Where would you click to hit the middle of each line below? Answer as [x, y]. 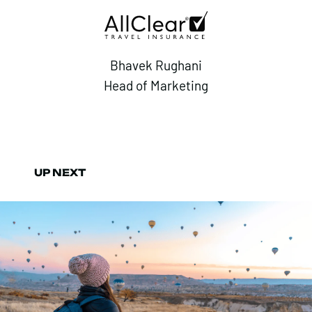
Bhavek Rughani [156, 65]
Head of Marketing [156, 86]
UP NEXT [60, 172]
